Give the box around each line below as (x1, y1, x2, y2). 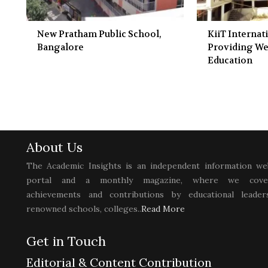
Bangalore (37, 41, 84, 53)
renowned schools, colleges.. (26, 203, 141, 214)
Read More (141, 203, 185, 214)
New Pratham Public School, (37, 28, 162, 40)
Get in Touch (26, 232, 106, 249)
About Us (26, 138, 83, 156)
